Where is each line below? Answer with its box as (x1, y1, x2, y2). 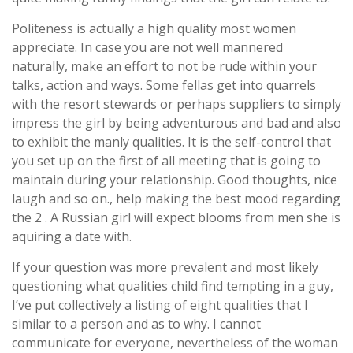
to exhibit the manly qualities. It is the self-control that (12, 132, 331, 150)
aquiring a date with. (12, 227, 132, 245)
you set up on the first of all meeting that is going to (12, 151, 321, 169)
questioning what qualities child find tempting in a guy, (12, 277, 333, 295)
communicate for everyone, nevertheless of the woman (12, 333, 338, 351)
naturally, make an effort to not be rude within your (12, 57, 317, 75)
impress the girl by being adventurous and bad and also (12, 113, 341, 132)
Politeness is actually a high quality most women (12, 19, 296, 37)
